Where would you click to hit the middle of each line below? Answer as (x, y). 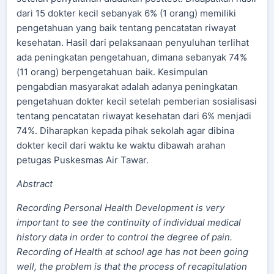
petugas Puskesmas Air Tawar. (83, 160)
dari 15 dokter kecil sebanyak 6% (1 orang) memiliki (126, 13)
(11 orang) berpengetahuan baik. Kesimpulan (112, 72)
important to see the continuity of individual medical (129, 222)
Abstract (35, 184)
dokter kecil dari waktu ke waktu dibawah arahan (121, 145)
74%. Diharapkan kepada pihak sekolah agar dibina (125, 131)
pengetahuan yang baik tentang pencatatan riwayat (126, 28)
